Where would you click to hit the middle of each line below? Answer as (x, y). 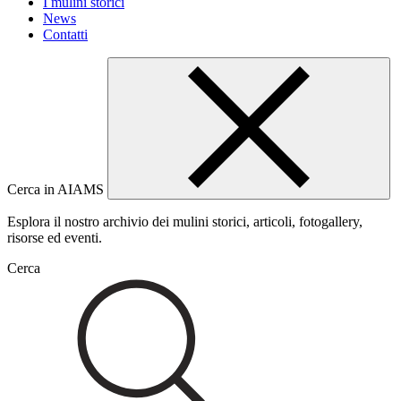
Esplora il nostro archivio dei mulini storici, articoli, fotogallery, (185, 221)
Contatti (65, 34)
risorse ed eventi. (55, 237)
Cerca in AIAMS (57, 189)
